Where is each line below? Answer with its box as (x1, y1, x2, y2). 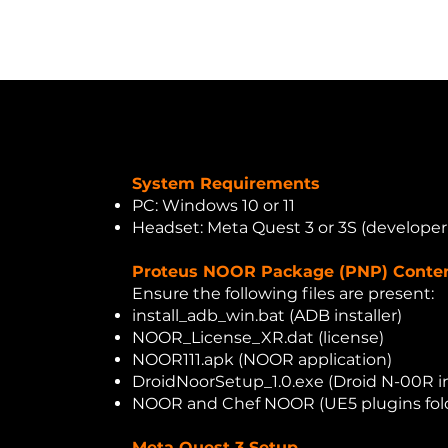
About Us (103, 30, 182, 49)
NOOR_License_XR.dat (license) (132, 328, 385, 347)
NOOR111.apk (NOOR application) (132, 350, 393, 369)
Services (319, 30, 390, 49)
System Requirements (132, 174, 321, 193)
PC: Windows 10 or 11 (132, 196, 296, 215)
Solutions (211, 30, 290, 49)
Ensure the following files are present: (132, 284, 435, 303)
